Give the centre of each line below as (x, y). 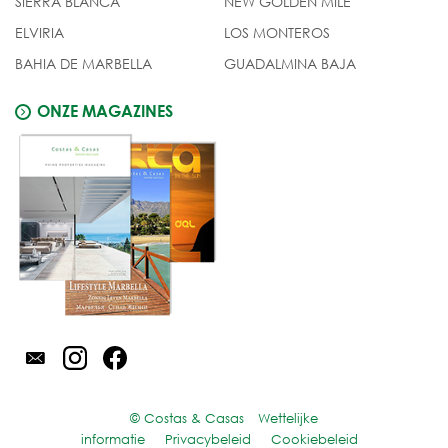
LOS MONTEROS (277, 33)
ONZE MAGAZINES (105, 111)
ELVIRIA (39, 33)
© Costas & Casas (189, 418)
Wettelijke (288, 418)
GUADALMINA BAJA (290, 64)
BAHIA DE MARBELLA (83, 64)
